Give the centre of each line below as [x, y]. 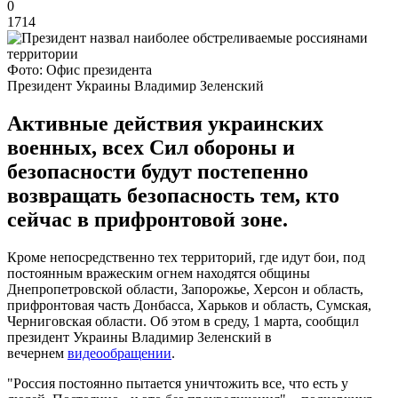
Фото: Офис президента [80, 69]
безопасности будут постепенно [158, 171]
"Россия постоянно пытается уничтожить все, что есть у [178, 383]
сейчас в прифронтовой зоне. [147, 219]
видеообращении [119, 353]
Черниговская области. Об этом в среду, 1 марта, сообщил [183, 321]
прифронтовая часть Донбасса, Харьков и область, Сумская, [189, 305]
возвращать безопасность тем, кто [173, 195]
